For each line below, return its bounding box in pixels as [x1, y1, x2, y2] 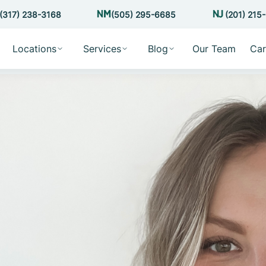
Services [83, 43, 121, 55]
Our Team [192, 43, 236, 55]
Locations [12, 43, 56, 55]
